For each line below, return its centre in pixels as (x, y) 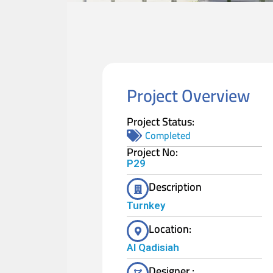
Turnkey (146, 205)
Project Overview (188, 96)
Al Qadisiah (153, 247)
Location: (170, 229)
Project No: (152, 152)
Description (175, 187)
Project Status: (161, 122)
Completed (168, 135)
